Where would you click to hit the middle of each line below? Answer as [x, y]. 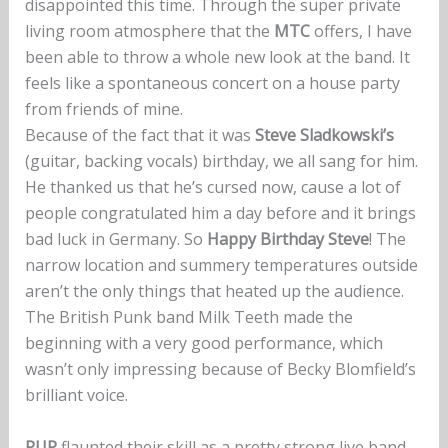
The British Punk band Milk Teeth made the [188, 317]
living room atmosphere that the [149, 31]
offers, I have [360, 31]
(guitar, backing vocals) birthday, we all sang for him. [221, 161]
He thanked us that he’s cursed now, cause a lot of [212, 187]
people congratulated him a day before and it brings [220, 213]
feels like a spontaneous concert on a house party [212, 83]
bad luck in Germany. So [115, 239]
